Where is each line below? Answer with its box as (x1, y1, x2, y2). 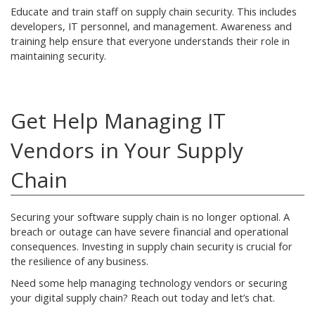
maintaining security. (11, 49, 106, 63)
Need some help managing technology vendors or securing (11, 276, 288, 290)
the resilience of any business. (11, 255, 148, 268)
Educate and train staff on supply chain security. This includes (11, 5, 297, 18)
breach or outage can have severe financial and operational (11, 225, 288, 238)
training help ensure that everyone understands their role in (11, 34, 290, 48)
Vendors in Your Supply (11, 136, 243, 165)
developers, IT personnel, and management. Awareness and (11, 20, 292, 33)
